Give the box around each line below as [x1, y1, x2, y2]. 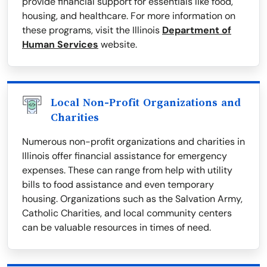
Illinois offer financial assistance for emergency [22, 150, 227, 163]
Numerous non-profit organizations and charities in [22, 135, 245, 148]
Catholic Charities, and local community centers [22, 207, 232, 220]
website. [98, 38, 137, 51]
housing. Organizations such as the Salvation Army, [22, 193, 243, 206]
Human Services [22, 38, 98, 51]
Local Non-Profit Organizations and [51, 97, 241, 109]
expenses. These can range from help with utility [22, 164, 232, 177]
